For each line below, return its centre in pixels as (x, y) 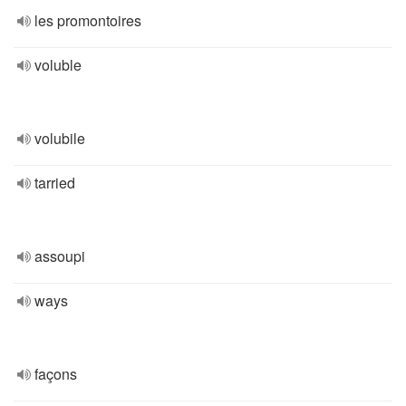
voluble (58, 65)
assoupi (60, 256)
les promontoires (88, 20)
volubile (60, 138)
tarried (55, 183)
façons (56, 374)
